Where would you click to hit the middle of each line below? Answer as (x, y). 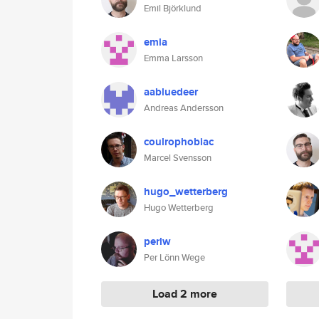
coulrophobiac (179, 142)
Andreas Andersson (184, 108)
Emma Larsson (173, 58)
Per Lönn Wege (174, 257)
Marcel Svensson (178, 158)
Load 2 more (185, 294)
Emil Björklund (173, 8)
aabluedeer (171, 92)
